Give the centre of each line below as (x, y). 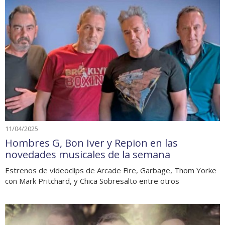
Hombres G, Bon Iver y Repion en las (91, 143)
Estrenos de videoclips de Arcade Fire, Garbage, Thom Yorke (111, 170)
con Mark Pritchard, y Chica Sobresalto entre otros (92, 181)
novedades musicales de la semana (88, 154)
